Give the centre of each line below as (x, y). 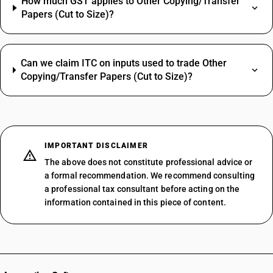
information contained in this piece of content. (135, 202)
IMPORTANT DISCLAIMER (96, 146)
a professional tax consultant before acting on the (142, 189)
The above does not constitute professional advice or (149, 162)
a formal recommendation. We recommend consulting (150, 175)
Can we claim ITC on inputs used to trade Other (123, 63)
